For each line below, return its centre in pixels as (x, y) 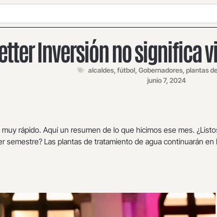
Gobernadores (161, 70)
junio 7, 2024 (167, 80)
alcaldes (101, 70)
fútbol (126, 70)
